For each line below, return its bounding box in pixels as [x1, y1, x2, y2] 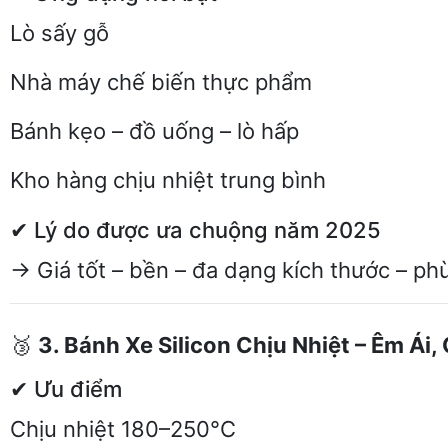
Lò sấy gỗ [10, 20, 109, 46]
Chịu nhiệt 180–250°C [10, 416, 236, 442]
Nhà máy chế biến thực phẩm [10, 69, 312, 95]
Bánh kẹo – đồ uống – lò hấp [10, 118, 299, 144]
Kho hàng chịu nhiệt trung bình [10, 167, 326, 193]
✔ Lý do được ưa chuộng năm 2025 [10, 217, 381, 243]
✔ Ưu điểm [10, 376, 122, 402]
